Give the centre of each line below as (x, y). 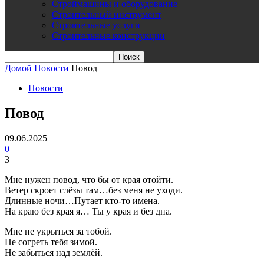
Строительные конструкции (108, 36)
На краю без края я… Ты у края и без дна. (88, 211)
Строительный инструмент (107, 14)
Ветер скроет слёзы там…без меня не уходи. (94, 190)
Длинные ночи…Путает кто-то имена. (82, 200)
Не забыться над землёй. (54, 252)
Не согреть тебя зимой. (51, 242)
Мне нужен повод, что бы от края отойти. (89, 179)
